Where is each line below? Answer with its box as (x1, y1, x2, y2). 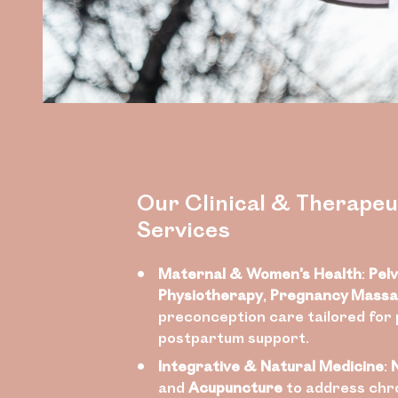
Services (137, 213, 230, 243)
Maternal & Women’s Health (158, 263, 362, 283)
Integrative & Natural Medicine (158, 355, 384, 376)
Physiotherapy (158, 284, 263, 305)
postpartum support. (158, 327, 309, 347)
